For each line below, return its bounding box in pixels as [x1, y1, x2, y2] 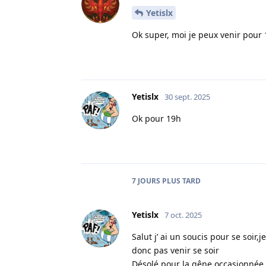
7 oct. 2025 [164, 210, 202, 221]
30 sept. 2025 [164, 91, 210, 103]
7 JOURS [132, 176, 160, 186]
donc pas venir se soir [132, 245, 219, 256]
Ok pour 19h [132, 113, 181, 125]
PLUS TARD [160, 176, 201, 186]
